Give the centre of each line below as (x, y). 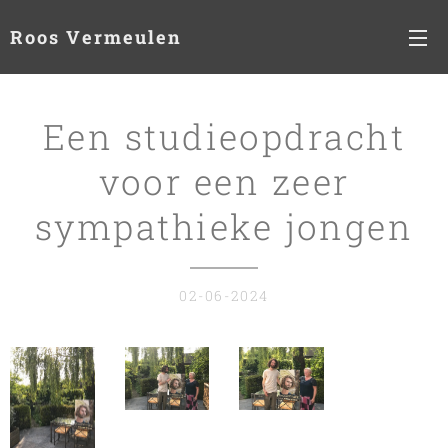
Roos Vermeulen (96, 36)
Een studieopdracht (224, 136)
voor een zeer (224, 181)
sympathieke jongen (224, 226)
